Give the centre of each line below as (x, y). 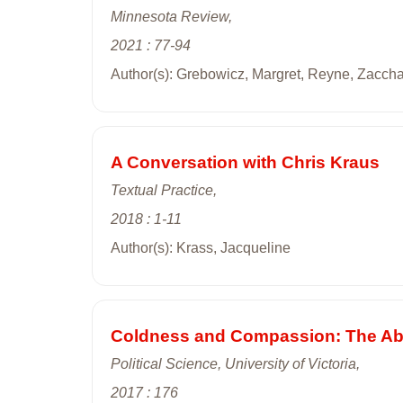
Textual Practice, (164, 190)
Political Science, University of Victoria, (235, 363)
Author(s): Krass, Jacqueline (201, 247)
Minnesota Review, (171, 16)
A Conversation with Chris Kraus (245, 162)
